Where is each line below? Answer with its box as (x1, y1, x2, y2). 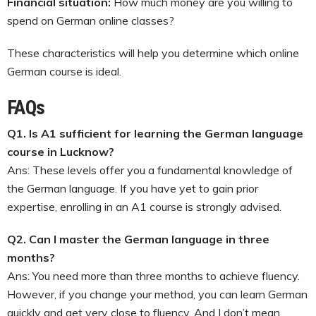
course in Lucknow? (7, 144, 114, 159)
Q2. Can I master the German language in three (7, 231, 269, 246)
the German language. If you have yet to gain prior (7, 181, 258, 195)
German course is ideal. (7, 63, 121, 78)
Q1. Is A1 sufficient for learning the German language (7, 126, 303, 140)
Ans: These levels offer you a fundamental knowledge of (7, 162, 293, 177)
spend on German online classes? (7, 13, 174, 28)
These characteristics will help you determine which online (7, 45, 299, 60)
